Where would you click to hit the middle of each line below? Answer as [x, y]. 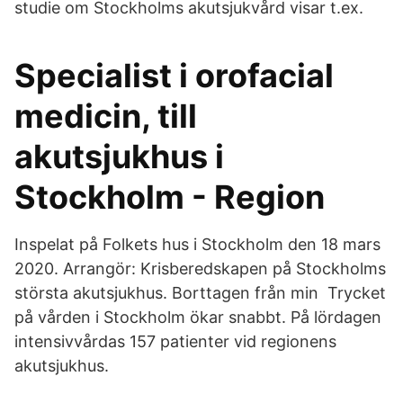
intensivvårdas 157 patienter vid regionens [175, 341]
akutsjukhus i [119, 157]
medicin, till [106, 116]
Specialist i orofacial [174, 76]
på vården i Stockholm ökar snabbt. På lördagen [198, 317]
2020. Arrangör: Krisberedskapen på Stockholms [200, 269]
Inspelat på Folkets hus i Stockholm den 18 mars [197, 244]
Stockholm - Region [170, 197]
